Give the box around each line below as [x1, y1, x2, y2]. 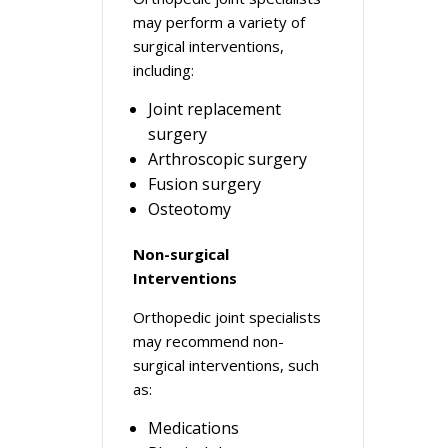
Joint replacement [148, 98, 281, 120]
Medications [148, 417, 239, 439]
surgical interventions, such [133, 355, 319, 375]
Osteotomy [148, 198, 231, 220]
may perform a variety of [133, 12, 305, 32]
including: [133, 60, 194, 80]
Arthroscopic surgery [148, 148, 307, 170]
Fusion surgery [148, 173, 261, 195]
